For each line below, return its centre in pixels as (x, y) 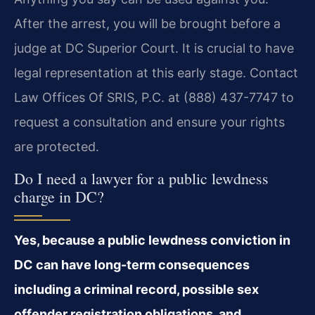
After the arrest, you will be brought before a (147, 24)
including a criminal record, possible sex (136, 289)
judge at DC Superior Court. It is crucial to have (154, 49)
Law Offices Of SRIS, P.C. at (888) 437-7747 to (154, 98)
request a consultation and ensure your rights (149, 122)
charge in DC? (59, 196)
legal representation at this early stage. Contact (156, 73)
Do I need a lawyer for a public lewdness (141, 178)
